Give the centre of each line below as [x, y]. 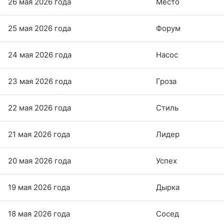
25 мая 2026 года [39, 28]
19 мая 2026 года [39, 187]
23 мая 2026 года [40, 81]
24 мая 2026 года [40, 54]
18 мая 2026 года [39, 213]
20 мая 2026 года [39, 160]
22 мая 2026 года [39, 107]
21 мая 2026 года [39, 134]
